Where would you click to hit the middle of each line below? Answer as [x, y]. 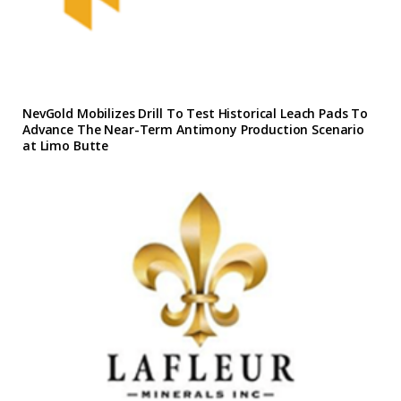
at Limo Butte [66, 146]
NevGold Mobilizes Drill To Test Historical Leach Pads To [196, 114]
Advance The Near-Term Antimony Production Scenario [193, 130]
